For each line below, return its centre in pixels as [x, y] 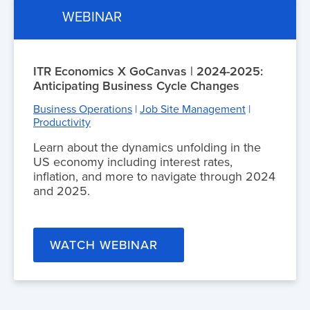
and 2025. [62, 191]
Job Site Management [193, 109]
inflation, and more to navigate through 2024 [154, 176]
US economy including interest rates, [133, 162]
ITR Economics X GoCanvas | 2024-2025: [148, 71]
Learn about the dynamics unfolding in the [147, 147]
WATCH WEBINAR [104, 245]
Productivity [62, 122]
